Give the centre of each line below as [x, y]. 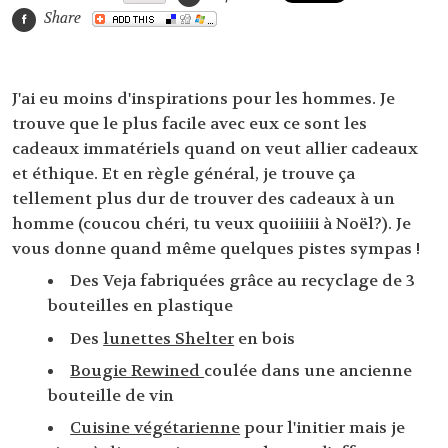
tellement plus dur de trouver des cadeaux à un [203, 199]
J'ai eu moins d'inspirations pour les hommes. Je [203, 99]
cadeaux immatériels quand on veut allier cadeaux [215, 149]
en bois [265, 338]
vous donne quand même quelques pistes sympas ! [216, 249]
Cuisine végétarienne [155, 428]
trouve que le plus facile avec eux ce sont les [189, 124]
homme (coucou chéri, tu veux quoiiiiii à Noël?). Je [211, 224]
